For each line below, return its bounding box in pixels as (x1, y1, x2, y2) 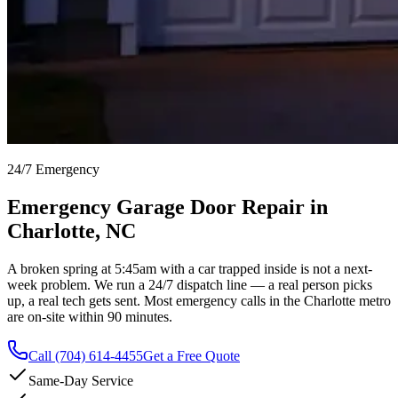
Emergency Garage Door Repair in (7, 195, 328, 219)
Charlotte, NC (7, 219, 136, 243)
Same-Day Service (28, 372, 133, 388)
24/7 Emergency (7, 162, 99, 177)
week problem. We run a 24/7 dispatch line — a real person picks (7, 276, 372, 292)
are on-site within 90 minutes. (7, 308, 172, 324)
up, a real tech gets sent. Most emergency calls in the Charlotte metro (7, 292, 391, 308)
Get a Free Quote (143, 347, 240, 363)
